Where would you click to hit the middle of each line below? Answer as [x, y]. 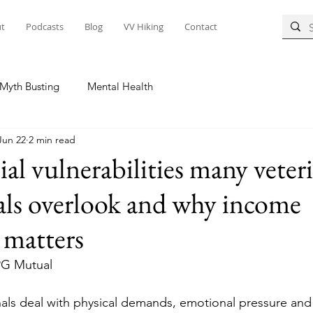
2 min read [52, 139]
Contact [201, 27]
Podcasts [45, 27]
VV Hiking [144, 27]
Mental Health [120, 86]
